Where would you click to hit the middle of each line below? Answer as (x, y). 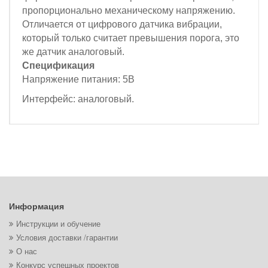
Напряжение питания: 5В (78, 80)
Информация (36, 206)
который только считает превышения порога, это (131, 38)
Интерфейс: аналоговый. (78, 99)
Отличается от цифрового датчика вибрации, (122, 25)
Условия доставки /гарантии (67, 237)
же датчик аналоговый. (73, 52)
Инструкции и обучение (58, 224)
